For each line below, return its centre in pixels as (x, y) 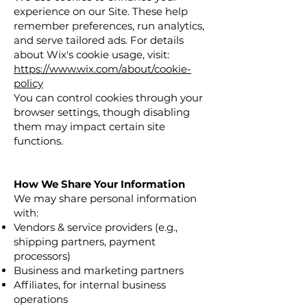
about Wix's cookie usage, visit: (91, 54)
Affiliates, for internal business (90, 285)
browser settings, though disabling (102, 112)
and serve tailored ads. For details (99, 40)
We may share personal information (105, 198)
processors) (42, 256)
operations (41, 299)
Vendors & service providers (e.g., (96, 227)
